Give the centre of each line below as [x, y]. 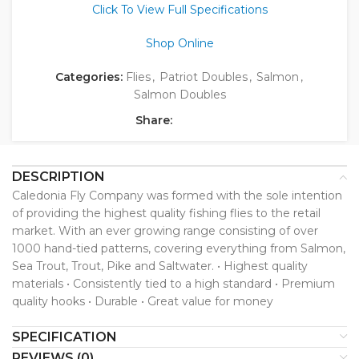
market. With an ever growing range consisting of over [165, 231]
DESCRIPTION [58, 177]
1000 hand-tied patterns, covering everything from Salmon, [179, 249]
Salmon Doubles [179, 95]
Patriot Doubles [203, 77]
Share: [153, 121]
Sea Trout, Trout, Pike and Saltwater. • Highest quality [160, 266]
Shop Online [179, 44]
